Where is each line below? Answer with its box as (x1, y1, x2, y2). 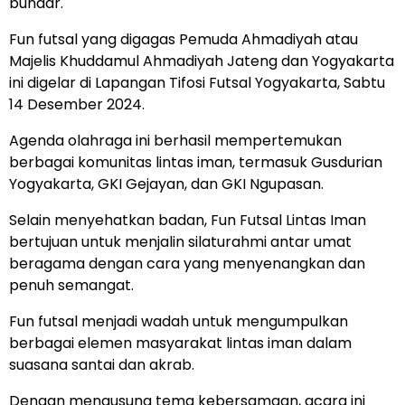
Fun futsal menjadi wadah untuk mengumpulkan (9, 311, 348, 333)
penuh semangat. (9, 275, 134, 297)
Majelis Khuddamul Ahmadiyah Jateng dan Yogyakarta (9, 51, 394, 72)
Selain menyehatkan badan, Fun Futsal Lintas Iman (9, 210, 366, 231)
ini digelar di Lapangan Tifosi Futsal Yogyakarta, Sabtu (9, 72, 385, 94)
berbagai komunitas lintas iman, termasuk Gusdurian (9, 152, 382, 174)
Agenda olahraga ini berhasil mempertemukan (9, 130, 342, 152)
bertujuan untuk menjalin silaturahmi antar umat (9, 231, 352, 253)
